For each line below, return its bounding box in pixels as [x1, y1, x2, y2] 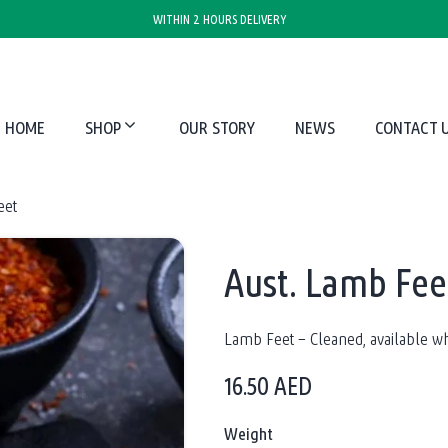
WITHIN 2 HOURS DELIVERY [152, 11, 286, 27]
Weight [224, 422, 273, 445]
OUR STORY [178, 116, 255, 139]
